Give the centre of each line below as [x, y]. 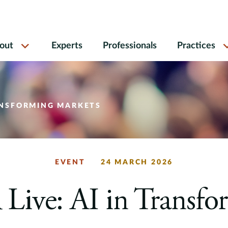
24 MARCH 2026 [137, 162]
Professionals [130, 46]
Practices [196, 46]
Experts [67, 46]
